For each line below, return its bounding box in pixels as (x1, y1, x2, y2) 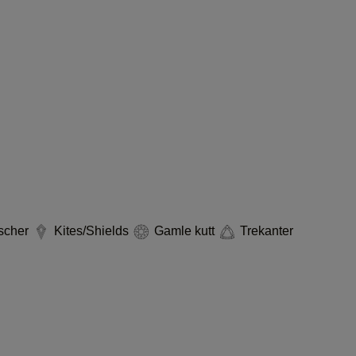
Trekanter (237, 224, 293, 238)
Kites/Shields (51, 224, 132, 238)
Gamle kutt (151, 224, 218, 238)
